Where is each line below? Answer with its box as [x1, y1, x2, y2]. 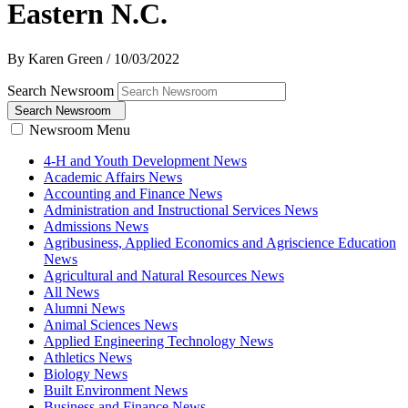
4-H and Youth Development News [44, 152, 247, 168]
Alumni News [44, 300, 125, 316]
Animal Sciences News [44, 316, 178, 332]
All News [44, 283, 99, 300]
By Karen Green [7, 50, 107, 66]
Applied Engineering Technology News [44, 332, 273, 349]
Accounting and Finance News [44, 185, 222, 201]
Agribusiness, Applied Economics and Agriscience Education [44, 234, 396, 250]
